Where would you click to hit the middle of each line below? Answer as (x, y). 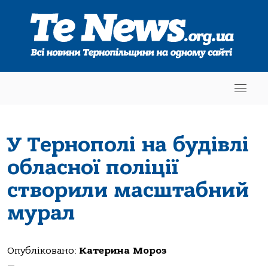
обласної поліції (93, 167)
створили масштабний (128, 190)
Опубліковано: (43, 251)
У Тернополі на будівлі (128, 144)
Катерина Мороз (123, 251)
